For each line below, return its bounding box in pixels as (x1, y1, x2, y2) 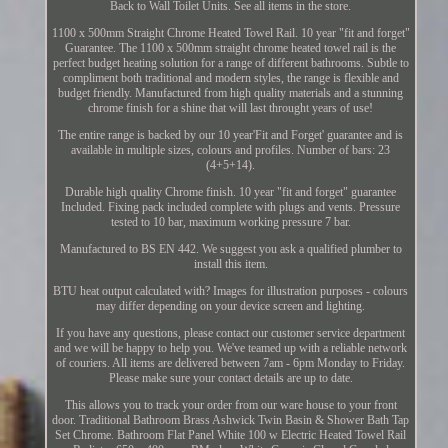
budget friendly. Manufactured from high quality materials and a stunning (58, 85, 404, 100)
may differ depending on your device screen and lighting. (96, 298, 366, 313)
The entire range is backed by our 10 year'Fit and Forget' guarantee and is (58, 127, 404, 142)
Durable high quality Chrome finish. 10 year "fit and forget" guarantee (65, 184, 397, 199)
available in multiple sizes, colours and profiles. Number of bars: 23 (71, 142, 391, 157)
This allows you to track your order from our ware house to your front (64, 397, 397, 412)
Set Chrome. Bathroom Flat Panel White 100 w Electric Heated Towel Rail (55, 427, 407, 442)
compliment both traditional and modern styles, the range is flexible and (62, 70, 399, 85)
